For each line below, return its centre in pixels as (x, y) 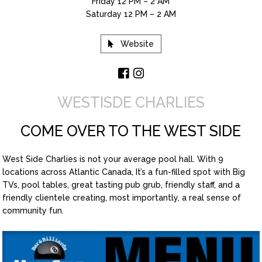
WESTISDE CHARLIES (131, 102)
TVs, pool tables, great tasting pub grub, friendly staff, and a (121, 185)
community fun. (33, 210)
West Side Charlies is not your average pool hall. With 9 (113, 159)
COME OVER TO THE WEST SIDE (131, 131)
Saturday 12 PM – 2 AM (131, 14)
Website (137, 44)
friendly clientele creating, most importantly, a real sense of (122, 197)
